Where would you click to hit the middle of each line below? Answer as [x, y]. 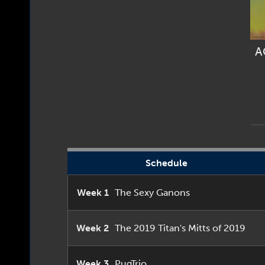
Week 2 [92, 228]
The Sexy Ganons [152, 193]
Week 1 [93, 193]
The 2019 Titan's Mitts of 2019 [180, 228]
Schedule [166, 163]
